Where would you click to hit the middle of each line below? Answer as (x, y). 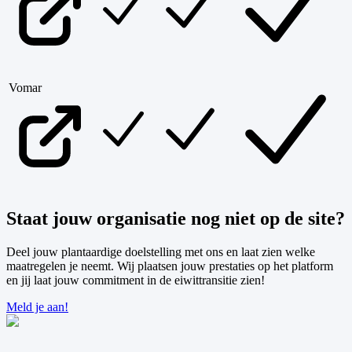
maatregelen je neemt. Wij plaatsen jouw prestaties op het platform (170, 266)
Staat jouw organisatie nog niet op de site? (176, 218)
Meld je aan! (37, 306)
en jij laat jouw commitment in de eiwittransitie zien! (136, 280)
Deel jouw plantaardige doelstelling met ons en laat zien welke (161, 251)
